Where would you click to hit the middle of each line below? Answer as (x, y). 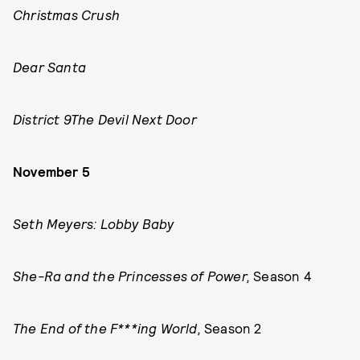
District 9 (42, 119)
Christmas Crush (66, 14)
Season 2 (233, 328)
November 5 (51, 171)
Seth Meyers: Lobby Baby (94, 223)
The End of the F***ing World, (108, 328)
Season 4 (282, 276)
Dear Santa (49, 67)
